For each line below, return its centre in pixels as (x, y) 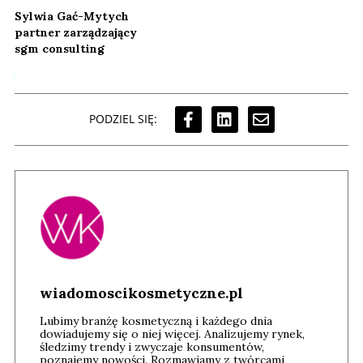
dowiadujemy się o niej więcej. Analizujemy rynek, (172, 333)
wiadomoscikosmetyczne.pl (141, 293)
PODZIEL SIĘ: (123, 119)
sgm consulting (60, 48)
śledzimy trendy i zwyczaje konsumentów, (152, 346)
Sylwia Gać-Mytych (72, 16)
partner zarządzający (76, 32)
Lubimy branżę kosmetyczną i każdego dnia (156, 320)
